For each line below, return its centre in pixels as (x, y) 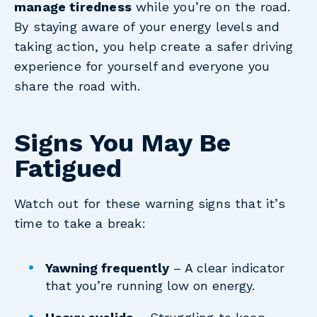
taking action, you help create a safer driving (154, 46)
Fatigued (68, 169)
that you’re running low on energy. (150, 286)
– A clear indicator (227, 268)
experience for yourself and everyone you (142, 66)
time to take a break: (80, 224)
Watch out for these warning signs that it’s (150, 204)
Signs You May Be (122, 143)
